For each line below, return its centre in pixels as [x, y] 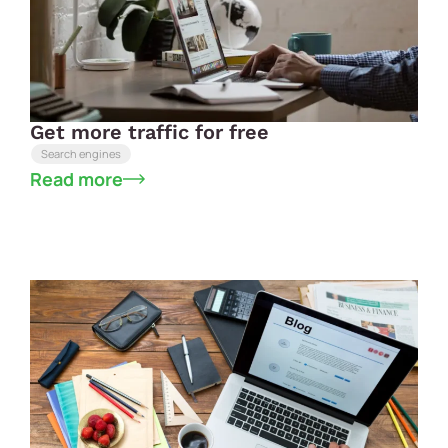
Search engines [81, 153]
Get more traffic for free [149, 131]
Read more [76, 178]
